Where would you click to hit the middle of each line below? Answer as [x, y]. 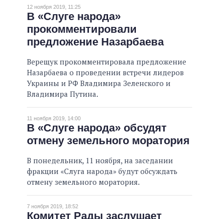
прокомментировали [82, 29]
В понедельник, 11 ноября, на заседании [100, 161]
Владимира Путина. [63, 94]
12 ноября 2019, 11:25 [54, 7]
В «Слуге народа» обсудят [97, 128]
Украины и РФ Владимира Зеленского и [99, 83]
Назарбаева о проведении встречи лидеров [105, 73]
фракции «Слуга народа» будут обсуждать [102, 171]
